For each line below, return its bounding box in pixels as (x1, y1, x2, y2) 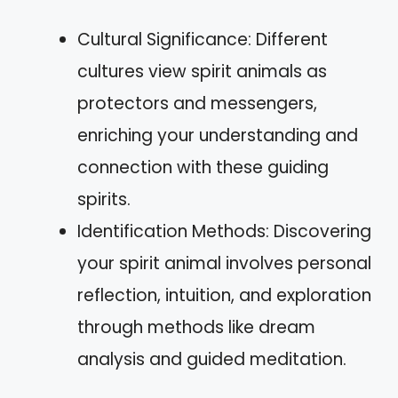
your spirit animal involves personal (77, 251, 371, 275)
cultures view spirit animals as (77, 60, 327, 84)
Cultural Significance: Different (77, 28, 328, 52)
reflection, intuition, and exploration (77, 283, 371, 307)
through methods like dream (77, 315, 315, 339)
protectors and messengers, (77, 92, 317, 115)
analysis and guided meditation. (77, 347, 346, 371)
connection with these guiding (77, 155, 329, 179)
